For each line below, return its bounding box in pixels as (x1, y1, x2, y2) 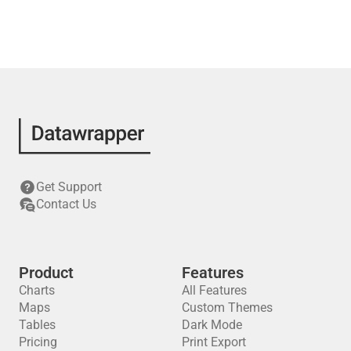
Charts (19, 282, 55, 298)
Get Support (36, 179, 102, 194)
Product (19, 262, 74, 282)
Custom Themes (182, 299, 273, 315)
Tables (19, 317, 56, 332)
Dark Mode (182, 317, 242, 332)
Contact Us (36, 196, 96, 212)
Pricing (19, 334, 57, 349)
